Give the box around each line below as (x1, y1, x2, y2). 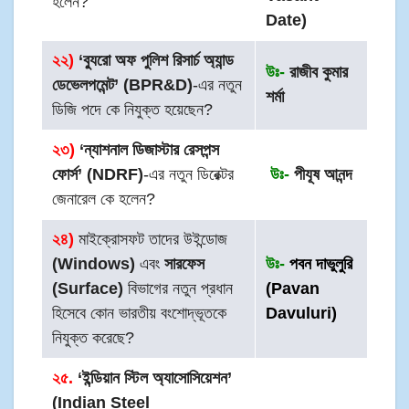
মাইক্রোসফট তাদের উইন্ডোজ (74, 229, 228, 248)
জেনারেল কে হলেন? (52, 189, 156, 208)
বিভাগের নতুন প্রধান (123, 278, 234, 298)
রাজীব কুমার (285, 62, 349, 81)
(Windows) (52, 254, 136, 273)
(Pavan (266, 278, 320, 298)
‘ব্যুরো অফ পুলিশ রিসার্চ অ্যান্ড (79, 50, 235, 69)
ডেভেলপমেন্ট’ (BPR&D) (52, 75, 194, 94)
